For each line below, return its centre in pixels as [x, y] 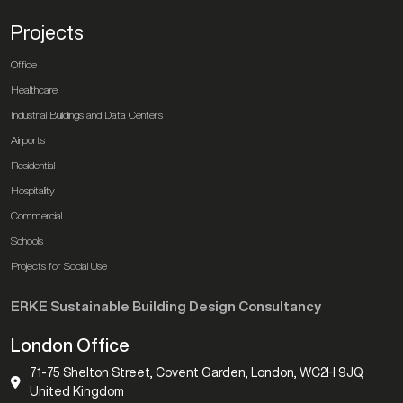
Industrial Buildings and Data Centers [87, 114]
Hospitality [33, 190]
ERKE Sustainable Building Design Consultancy [166, 306]
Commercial [36, 215]
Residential [33, 165]
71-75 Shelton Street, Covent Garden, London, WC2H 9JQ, [197, 372]
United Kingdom [77, 391]
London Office [70, 345]
